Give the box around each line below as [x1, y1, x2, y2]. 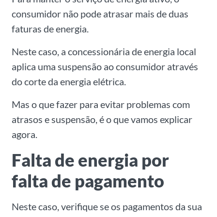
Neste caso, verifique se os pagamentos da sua [12, 201, 202, 213]
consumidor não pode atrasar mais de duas [12, 8, 188, 20]
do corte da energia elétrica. [12, 76, 126, 88]
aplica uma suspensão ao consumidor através [12, 61, 198, 73]
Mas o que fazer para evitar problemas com [12, 98, 190, 110]
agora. [12, 128, 37, 140]
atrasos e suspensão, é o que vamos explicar [12, 113, 192, 125]
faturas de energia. [12, 23, 89, 35]
